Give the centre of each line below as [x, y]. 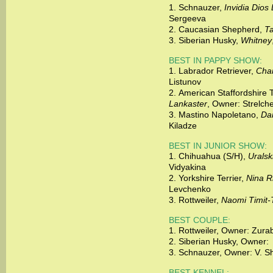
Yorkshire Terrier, [213, 178]
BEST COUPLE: [200, 220]
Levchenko [190, 189]
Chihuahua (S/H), [214, 156]
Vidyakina [188, 167]
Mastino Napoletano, [220, 115]
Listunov [185, 82]
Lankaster [188, 104]
